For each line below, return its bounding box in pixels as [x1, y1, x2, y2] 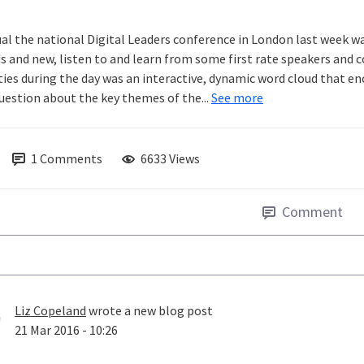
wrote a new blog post [86, 302, 213, 319]
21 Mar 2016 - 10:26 [15, 322, 118, 339]
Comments [40, 150, 102, 167]
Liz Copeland [15, 302, 86, 319]
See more [211, 89, 263, 106]
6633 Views [141, 150, 200, 167]
